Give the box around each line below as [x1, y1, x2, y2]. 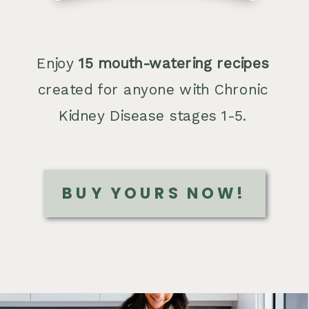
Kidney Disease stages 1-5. [58, 107, 247, 125]
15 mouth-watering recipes [74, 54, 269, 72]
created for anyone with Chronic [37, 81, 268, 99]
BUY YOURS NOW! [62, 182, 247, 205]
